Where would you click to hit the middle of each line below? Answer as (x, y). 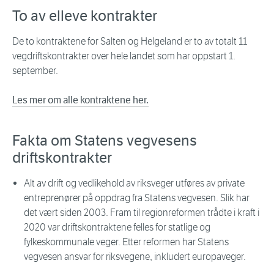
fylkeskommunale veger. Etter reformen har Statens (126, 242)
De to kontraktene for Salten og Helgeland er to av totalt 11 (130, 42)
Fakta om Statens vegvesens (105, 141)
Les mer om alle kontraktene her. (80, 100)
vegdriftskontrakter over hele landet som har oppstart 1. (124, 56)
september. (35, 71)
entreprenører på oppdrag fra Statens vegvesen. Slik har (137, 198)
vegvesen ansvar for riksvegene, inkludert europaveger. (135, 257)
